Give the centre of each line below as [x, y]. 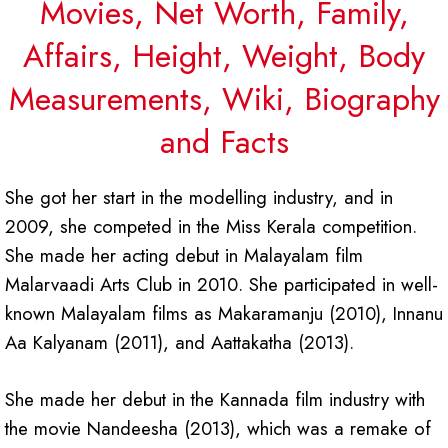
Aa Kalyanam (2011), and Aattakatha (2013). [179, 343]
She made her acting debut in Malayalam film [184, 256]
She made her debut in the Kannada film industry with [215, 400]
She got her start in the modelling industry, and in [199, 198]
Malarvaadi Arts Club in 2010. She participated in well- [221, 285]
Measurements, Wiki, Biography [224, 99]
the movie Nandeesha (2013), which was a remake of [218, 429]
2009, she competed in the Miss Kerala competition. [211, 227]
